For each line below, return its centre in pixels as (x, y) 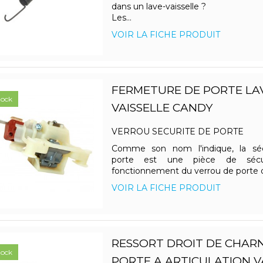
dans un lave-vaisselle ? (164, 7)
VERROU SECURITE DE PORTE (182, 132)
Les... (121, 18)
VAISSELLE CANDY (162, 108)
